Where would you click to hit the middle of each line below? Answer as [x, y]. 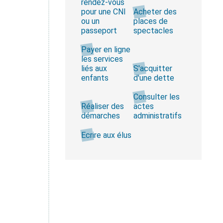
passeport [99, 30]
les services [102, 59]
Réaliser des [102, 107]
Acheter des [155, 11]
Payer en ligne [106, 50]
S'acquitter [153, 69]
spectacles [153, 30]
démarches [100, 116]
